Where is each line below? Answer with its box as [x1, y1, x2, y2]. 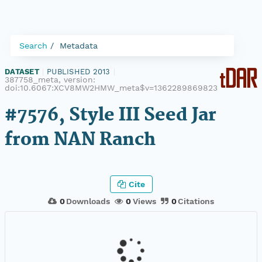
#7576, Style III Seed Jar [5, 101, 216, 130]
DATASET [5, 67, 39, 76]
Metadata [60, 41, 98, 50]
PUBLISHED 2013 [47, 67, 111, 76]
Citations [178, 196, 215, 206]
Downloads [66, 196, 111, 206]
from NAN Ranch [5, 126, 156, 154]
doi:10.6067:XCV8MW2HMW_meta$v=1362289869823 [5, 83, 218, 92]
